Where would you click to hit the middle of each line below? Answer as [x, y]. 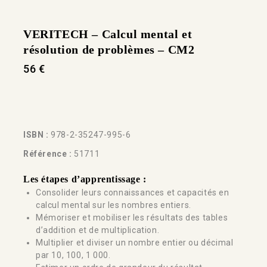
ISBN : [36, 134]
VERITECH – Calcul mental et [108, 34]
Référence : [48, 153]
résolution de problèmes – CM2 [109, 50]
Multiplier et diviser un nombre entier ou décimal [135, 242]
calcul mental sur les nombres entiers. [114, 205]
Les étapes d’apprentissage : [85, 179]
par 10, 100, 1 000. [73, 255]
